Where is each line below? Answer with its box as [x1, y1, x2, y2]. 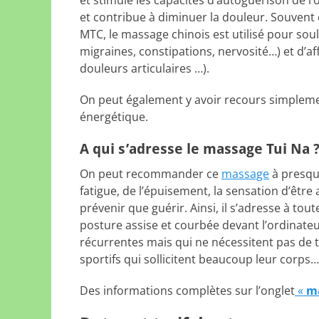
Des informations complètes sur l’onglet [80, 283, 295, 298]
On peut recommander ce [80, 166, 221, 182]
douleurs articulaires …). [80, 61, 209, 76]
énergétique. [80, 109, 148, 125]
